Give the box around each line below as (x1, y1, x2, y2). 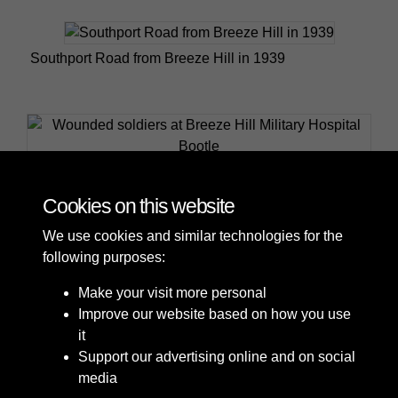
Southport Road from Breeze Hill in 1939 (30, 50, 285, 66)
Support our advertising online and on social (78, 349, 355, 364)
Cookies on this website (43, 195, 235, 218)
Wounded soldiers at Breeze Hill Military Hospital (30, 163, 338, 179)
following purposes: (43, 250, 165, 265)
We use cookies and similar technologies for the (43, 228, 343, 243)
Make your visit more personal (78, 285, 267, 300)
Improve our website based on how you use (78, 306, 351, 322)
